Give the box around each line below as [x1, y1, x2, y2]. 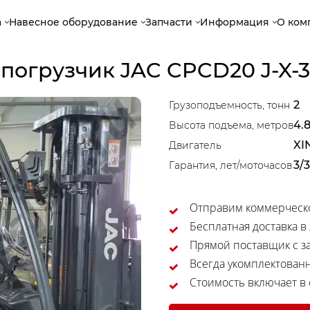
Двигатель [169, 139, 221, 152]
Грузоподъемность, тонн [169, 99, 290, 111]
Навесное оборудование [9, 15, 138, 28]
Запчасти [145, 15, 193, 28]
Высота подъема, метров [169, 119, 293, 131]
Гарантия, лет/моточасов [169, 159, 292, 172]
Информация [200, 15, 270, 28]
